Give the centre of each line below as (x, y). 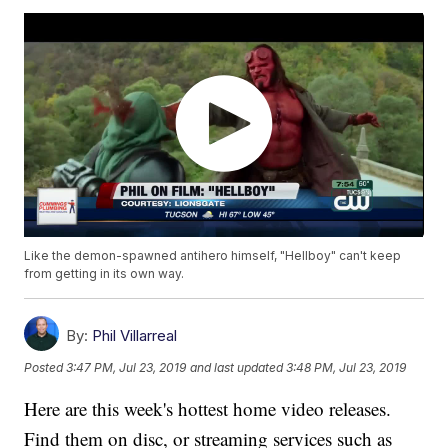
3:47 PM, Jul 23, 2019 (126, 367)
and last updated (237, 367)
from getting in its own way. (104, 274)
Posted (45, 367)
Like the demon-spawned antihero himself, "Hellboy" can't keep (213, 256)
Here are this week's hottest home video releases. (208, 409)
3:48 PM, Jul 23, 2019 (346, 367)
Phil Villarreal (135, 336)
